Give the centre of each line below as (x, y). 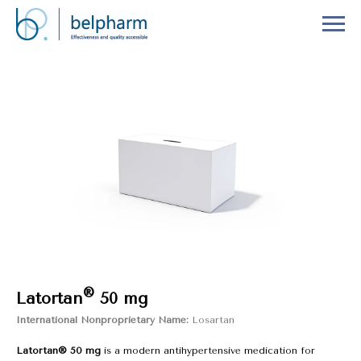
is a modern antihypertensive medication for (208, 351)
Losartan (212, 320)
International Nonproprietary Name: (102, 320)
